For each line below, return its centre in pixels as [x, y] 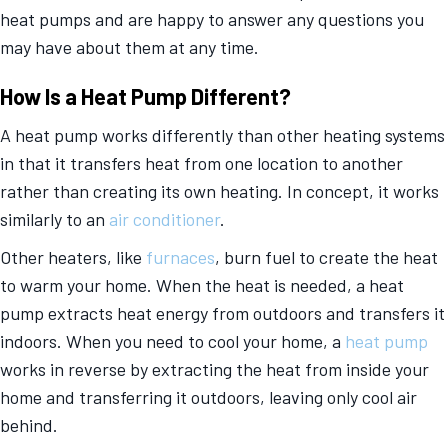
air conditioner [164, 218]
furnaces [180, 256]
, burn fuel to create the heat [326, 256]
